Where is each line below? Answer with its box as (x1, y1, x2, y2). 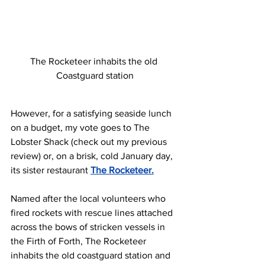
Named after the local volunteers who (11, 193, 168, 204)
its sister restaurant (11, 165, 91, 176)
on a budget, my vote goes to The (11, 122, 152, 133)
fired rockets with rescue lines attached (11, 208, 175, 218)
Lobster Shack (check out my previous (11, 137, 169, 147)
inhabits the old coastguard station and (11, 250, 173, 261)
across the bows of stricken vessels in (11, 222, 167, 232)
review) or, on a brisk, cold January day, (11, 151, 175, 161)
